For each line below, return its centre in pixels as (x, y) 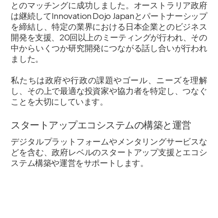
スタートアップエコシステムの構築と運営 (101, 124)
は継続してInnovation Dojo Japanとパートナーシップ (109, 15)
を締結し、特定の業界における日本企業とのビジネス (109, 26)
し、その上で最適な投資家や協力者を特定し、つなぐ (109, 90)
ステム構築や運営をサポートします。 (80, 162)
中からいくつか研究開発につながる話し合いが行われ (109, 47)
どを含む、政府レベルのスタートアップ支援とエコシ (109, 152)
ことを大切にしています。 (59, 101)
